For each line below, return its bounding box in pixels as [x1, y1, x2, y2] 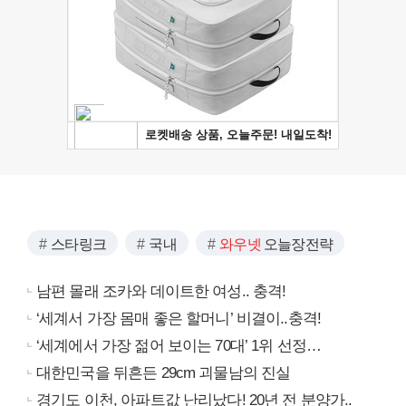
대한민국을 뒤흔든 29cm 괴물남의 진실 [36, 363, 291, 382]
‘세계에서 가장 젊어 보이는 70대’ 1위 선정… [36, 336, 322, 354]
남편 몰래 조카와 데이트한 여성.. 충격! [36, 282, 286, 300]
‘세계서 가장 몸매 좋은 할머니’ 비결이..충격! [36, 309, 322, 327]
